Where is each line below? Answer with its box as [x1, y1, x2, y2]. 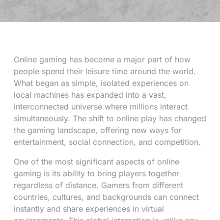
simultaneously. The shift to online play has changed [14, 113, 206, 123]
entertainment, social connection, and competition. [14, 137, 201, 147]
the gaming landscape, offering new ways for [14, 125, 182, 135]
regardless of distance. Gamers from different [14, 180, 183, 190]
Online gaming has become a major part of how [14, 55, 191, 64]
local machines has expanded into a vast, [14, 90, 166, 100]
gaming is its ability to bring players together [14, 168, 179, 178]
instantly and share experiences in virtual [14, 204, 164, 214]
